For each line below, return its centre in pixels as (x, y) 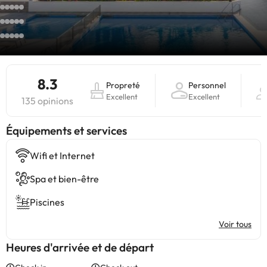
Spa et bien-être (64, 179)
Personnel (207, 85)
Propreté (123, 85)
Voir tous (235, 224)
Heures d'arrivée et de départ (80, 247)
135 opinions (47, 101)
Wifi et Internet (62, 156)
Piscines (47, 202)
